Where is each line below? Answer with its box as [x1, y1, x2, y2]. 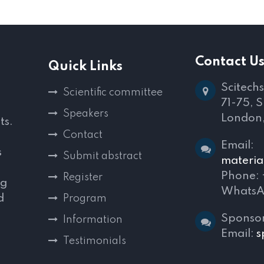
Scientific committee [63, 87, 163, 98]
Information [63, 214, 123, 225]
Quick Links [48, 60, 123, 73]
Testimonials [63, 236, 126, 246]
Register [63, 172, 103, 183]
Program [63, 193, 107, 204]
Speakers [63, 108, 108, 119]
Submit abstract [63, 151, 142, 161]
